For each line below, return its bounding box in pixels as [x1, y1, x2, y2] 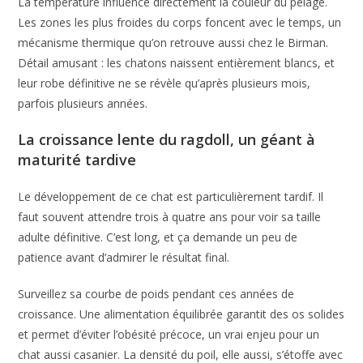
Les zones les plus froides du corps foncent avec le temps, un [18, 14, 342, 30]
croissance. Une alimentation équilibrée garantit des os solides [18, 305, 345, 322]
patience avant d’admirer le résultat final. [18, 249, 230, 265]
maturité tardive [18, 149, 137, 169]
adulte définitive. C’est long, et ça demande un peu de [18, 228, 298, 245]
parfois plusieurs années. [18, 95, 148, 111]
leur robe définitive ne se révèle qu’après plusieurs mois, [18, 75, 311, 91]
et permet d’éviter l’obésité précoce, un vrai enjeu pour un [18, 326, 320, 342]
